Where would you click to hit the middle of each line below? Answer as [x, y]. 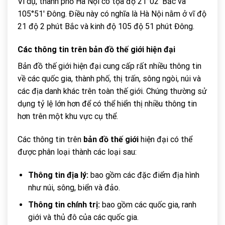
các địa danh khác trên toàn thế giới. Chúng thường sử [112, 91]
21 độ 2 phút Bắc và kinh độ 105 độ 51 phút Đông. [106, 27]
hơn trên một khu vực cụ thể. [68, 117]
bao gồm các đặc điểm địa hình [144, 175]
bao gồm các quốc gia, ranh [148, 205]
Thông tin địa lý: [58, 175]
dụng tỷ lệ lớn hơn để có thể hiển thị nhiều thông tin [107, 104]
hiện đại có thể [165, 139]
